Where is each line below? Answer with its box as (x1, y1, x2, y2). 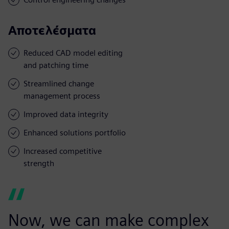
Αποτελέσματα (8, 22, 96, 38)
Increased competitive (24, 146, 102, 156)
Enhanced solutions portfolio (24, 127, 126, 138)
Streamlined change (24, 78, 94, 88)
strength (24, 158, 54, 168)
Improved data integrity (24, 109, 108, 119)
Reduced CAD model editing (24, 48, 123, 58)
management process (24, 90, 100, 101)
